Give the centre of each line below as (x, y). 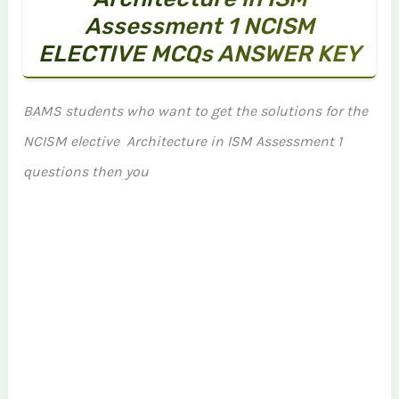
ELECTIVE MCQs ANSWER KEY (199, 53)
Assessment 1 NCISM (199, 26)
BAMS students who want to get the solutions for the (196, 111)
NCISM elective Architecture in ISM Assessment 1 (183, 141)
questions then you (86, 171)
